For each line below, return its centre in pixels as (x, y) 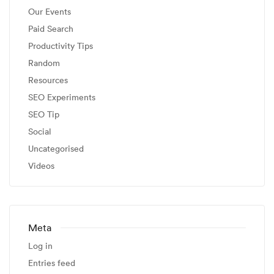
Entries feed (52, 263)
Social (40, 131)
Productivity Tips (61, 46)
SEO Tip (44, 114)
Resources (48, 80)
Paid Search (51, 29)
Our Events (50, 12)
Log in (40, 246)
